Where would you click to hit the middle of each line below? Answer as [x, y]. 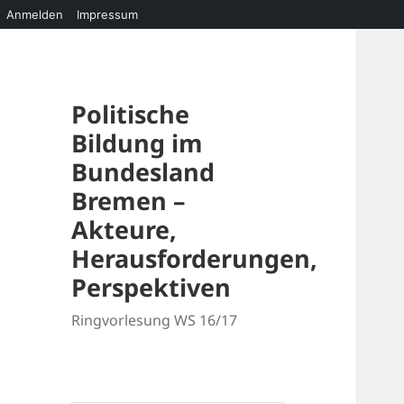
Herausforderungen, [195, 259]
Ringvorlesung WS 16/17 [155, 321]
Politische [131, 115]
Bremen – [129, 201]
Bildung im [138, 143]
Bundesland [143, 172]
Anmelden [35, 14]
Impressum [107, 14]
